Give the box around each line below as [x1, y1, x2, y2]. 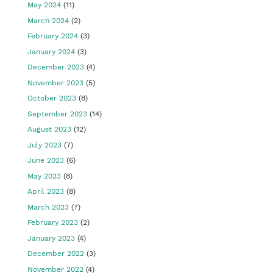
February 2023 [27, 218, 78, 227]
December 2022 [27, 249, 84, 258]
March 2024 [27, 16, 69, 25]
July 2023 [27, 140, 62, 149]
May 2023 [27, 171, 61, 180]
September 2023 [27, 109, 87, 118]
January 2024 [27, 47, 75, 56]
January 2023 [27, 233, 75, 243]
